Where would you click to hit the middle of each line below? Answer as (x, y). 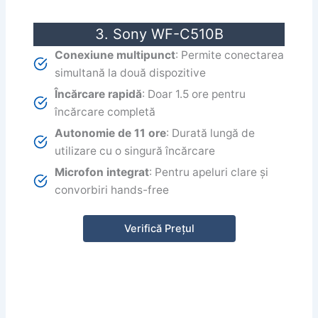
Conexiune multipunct (115, 55)
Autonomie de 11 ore (111, 133)
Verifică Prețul (159, 228)
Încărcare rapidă (99, 94)
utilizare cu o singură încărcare (135, 150)
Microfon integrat (102, 172)
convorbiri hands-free (112, 190)
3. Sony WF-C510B (159, 34)
